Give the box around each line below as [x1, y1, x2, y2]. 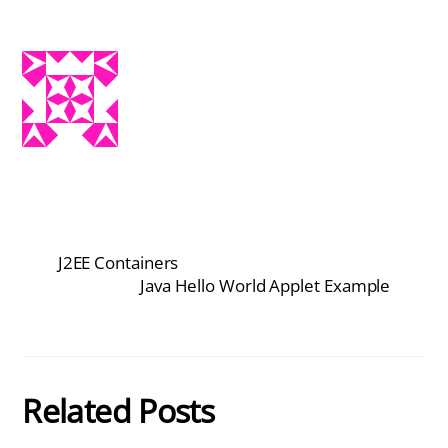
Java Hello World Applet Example [139, 274, 391, 298]
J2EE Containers [57, 251, 179, 275]
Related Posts [22, 388, 215, 432]
